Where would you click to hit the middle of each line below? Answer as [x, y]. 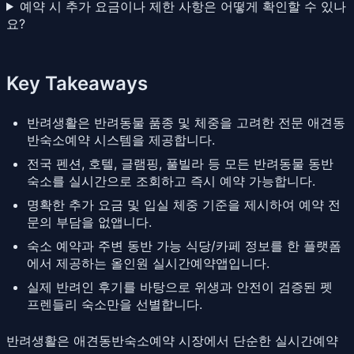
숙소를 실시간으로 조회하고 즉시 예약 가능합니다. [171, 181]
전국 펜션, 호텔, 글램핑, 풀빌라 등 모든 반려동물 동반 [180, 163]
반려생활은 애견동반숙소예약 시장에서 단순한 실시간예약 [172, 340]
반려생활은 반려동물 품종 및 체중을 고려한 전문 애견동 [186, 122]
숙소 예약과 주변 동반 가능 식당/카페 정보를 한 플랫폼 [184, 245]
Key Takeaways [77, 83]
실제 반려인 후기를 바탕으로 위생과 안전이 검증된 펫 [180, 286]
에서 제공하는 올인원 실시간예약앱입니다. [148, 263]
